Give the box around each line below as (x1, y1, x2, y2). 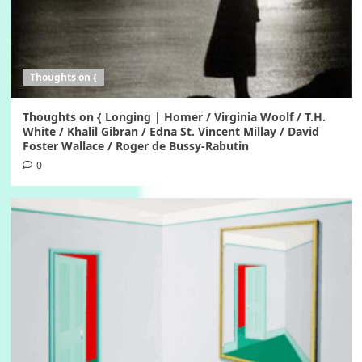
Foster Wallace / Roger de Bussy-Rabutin (22, 138, 249, 154)
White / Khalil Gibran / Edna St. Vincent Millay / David (22, 124, 319, 140)
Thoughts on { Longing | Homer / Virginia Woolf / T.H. (22, 109, 326, 125)
